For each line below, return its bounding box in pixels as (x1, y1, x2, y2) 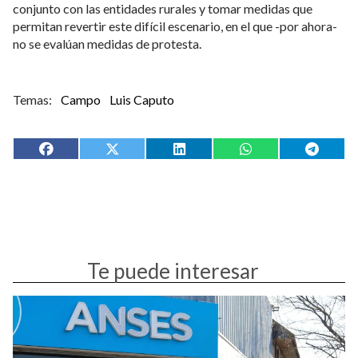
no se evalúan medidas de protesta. (13, 35, 201, 51)
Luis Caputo (109, 91, 175, 107)
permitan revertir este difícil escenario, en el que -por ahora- (13, 18, 337, 34)
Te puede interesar (86, 258, 259, 284)
